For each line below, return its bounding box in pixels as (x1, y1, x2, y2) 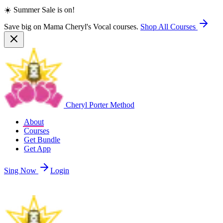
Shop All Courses (140, 22, 198, 31)
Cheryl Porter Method (66, 101, 134, 109)
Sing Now (4, 166, 36, 175)
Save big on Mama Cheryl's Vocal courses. (4, 22, 138, 31)
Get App (24, 144, 51, 153)
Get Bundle (24, 135, 60, 144)
